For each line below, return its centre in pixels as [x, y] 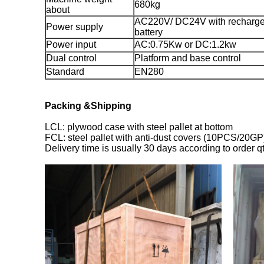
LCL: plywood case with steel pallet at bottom [139, 127]
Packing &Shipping [88, 106]
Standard [65, 72]
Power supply [75, 27]
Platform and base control [188, 58]
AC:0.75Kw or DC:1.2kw [185, 44]
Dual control [71, 58]
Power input [71, 44]
